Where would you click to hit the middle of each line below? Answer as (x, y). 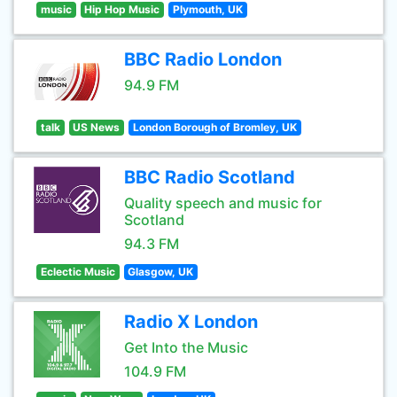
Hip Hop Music (122, 9)
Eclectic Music (78, 272)
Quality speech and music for (223, 203)
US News (97, 127)
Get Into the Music (186, 347)
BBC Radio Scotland (210, 177)
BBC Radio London (203, 59)
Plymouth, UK (207, 9)
